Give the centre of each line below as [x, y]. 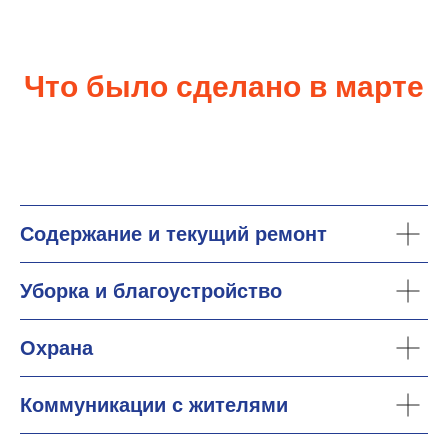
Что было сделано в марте [224, 86]
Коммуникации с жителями [154, 405]
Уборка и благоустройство [151, 291]
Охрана [56, 348]
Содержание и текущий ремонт [173, 234]
